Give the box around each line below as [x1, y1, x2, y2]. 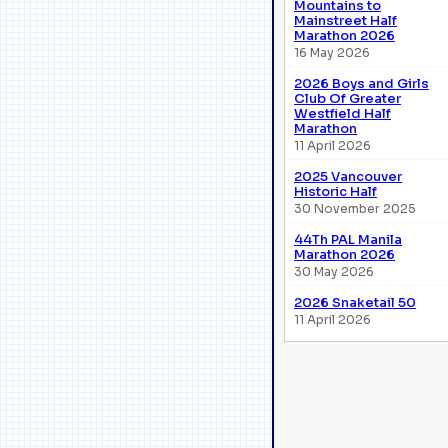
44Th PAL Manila [294, 230, 402, 248]
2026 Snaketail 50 [294, 293, 416, 311]
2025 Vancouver [294, 167, 402, 185]
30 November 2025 [294, 200, 416, 216]
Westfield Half [294, 104, 391, 122]
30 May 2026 [294, 263, 374, 279]
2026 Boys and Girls [294, 74, 429, 92]
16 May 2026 [294, 44, 370, 60]
